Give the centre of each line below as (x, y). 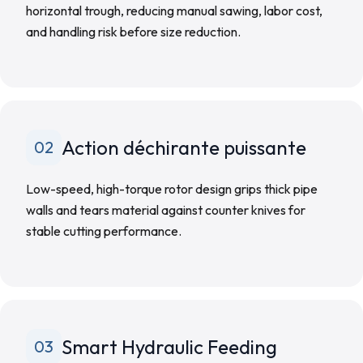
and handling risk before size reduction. (133, 32)
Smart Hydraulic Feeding (169, 347)
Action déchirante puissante (184, 147)
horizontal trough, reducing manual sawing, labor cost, (174, 11)
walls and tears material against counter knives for (166, 210)
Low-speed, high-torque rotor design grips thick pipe (172, 189)
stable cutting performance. (104, 231)
